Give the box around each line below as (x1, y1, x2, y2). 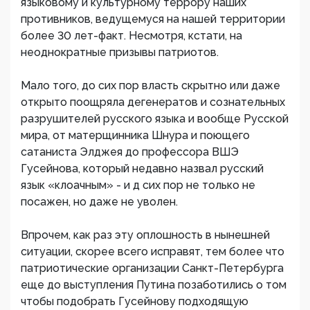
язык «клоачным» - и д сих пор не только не (21, 179, 255, 192)
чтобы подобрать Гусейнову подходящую (21, 295, 248, 308)
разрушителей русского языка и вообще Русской (21, 112, 289, 125)
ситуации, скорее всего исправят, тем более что (21, 245, 284, 258)
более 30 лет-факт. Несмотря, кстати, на (21, 29, 242, 42)
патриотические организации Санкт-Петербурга (21, 262, 284, 275)
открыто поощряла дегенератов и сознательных (21, 95, 285, 109)
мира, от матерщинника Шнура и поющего (21, 129, 250, 142)
